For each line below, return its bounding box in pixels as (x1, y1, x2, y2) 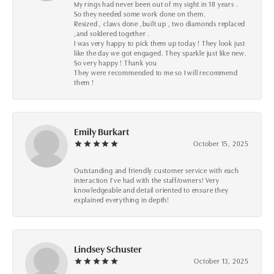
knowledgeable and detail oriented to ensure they (74, 185, 229, 195)
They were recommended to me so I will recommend (74, 67, 238, 78)
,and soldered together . (74, 28, 150, 39)
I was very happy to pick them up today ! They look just (74, 38, 246, 48)
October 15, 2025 (193, 138, 249, 149)
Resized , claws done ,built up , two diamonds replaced (74, 18, 246, 29)
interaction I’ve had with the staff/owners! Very (74, 175, 220, 185)
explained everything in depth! (74, 194, 170, 205)
